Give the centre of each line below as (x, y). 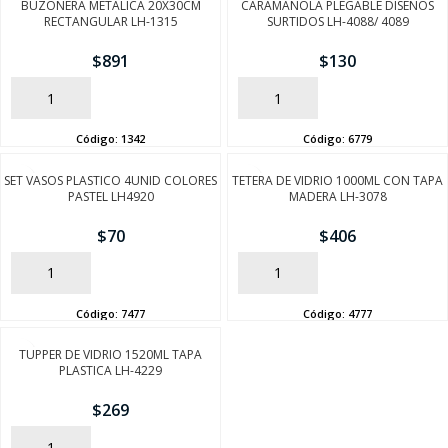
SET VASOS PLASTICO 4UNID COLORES (110, 180)
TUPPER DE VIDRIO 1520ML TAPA (110, 355)
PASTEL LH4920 (110, 196)
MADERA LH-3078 (337, 196)
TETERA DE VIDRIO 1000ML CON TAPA (337, 180)
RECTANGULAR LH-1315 (110, 22)
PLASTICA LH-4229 (110, 371)
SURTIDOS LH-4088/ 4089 (337, 22)
